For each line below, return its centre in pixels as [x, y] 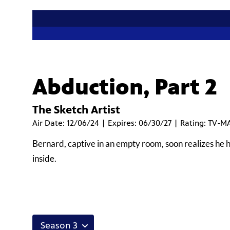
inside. [44, 159]
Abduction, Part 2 [124, 87]
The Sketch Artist [76, 110]
